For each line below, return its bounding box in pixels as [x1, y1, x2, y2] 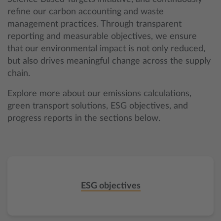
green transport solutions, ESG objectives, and [7, 102, 188, 110]
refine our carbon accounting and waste [7, 7, 164, 16]
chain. [7, 69, 30, 78]
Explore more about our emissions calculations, [7, 89, 191, 98]
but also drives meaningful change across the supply [7, 57, 211, 66]
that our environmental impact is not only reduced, [7, 44, 205, 53]
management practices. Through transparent [7, 20, 182, 29]
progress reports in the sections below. [7, 114, 160, 123]
